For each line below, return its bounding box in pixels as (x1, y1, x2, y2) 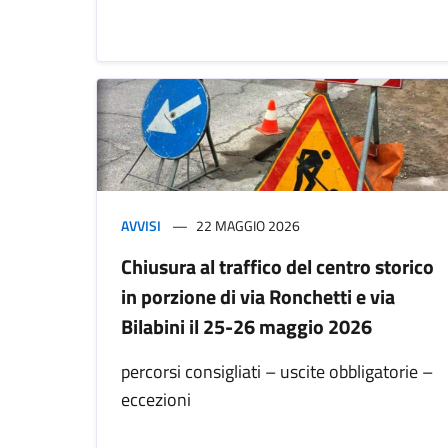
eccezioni (121, 385, 191, 413)
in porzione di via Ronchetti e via (121, 280, 395, 312)
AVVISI (121, 214, 161, 236)
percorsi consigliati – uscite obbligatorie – (121, 357, 433, 385)
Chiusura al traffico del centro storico (121, 250, 434, 282)
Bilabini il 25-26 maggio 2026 (121, 310, 372, 342)
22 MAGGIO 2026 (196, 214, 300, 236)
